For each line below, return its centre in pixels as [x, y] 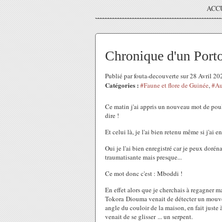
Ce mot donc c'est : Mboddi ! [144, 173]
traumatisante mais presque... [143, 157]
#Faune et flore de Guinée [174, 85]
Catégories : [122, 85]
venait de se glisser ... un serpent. [149, 217]
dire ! [112, 115]
